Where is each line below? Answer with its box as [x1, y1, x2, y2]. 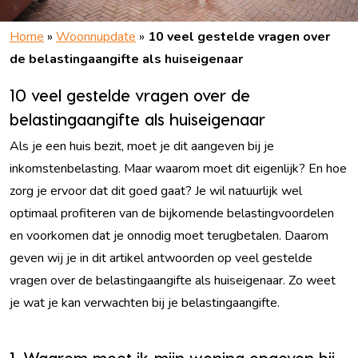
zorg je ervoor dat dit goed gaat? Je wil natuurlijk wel [10, 182, 302, 200]
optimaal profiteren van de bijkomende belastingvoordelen [10, 205, 334, 222]
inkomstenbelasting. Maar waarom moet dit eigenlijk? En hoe [10, 160, 347, 177]
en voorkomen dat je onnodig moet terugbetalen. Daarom [10, 227, 328, 245]
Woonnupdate [56, 28, 136, 46]
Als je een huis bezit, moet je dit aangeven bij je [10, 137, 274, 155]
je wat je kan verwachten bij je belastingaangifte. [10, 294, 280, 312]
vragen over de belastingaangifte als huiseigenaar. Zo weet [10, 272, 336, 289]
